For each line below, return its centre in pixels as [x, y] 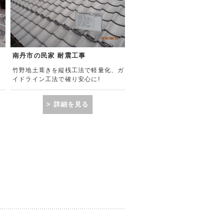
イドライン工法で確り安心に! [56, 79]
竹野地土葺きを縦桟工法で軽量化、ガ [68, 70]
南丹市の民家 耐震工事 [49, 56]
